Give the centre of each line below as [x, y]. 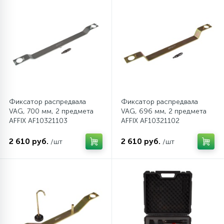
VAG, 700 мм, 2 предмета [51, 111]
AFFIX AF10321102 [150, 121]
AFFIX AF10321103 [38, 121]
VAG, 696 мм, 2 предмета [164, 111]
